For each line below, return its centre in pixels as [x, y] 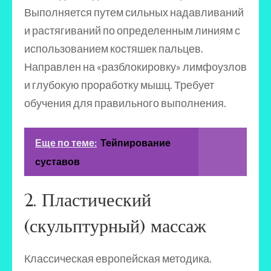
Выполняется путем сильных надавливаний [134, 12]
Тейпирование [135, 142]
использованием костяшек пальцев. [114, 48]
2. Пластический [88, 200]
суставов [57, 161]
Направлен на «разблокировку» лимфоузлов [135, 67]
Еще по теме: [66, 142]
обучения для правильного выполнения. [125, 103]
